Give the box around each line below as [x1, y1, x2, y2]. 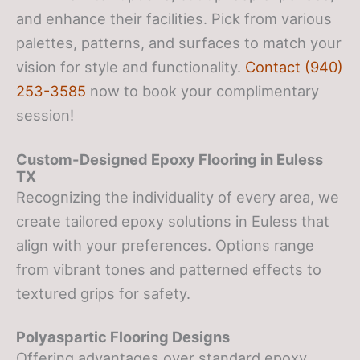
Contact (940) [245, 58, 343, 76]
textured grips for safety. [16, 284, 190, 302]
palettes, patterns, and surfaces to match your [16, 34, 342, 52]
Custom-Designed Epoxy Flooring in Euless [16, 149, 323, 168]
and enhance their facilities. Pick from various [16, 10, 332, 28]
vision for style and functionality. [16, 58, 245, 76]
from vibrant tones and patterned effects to [16, 260, 321, 278]
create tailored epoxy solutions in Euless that [16, 211, 329, 230]
